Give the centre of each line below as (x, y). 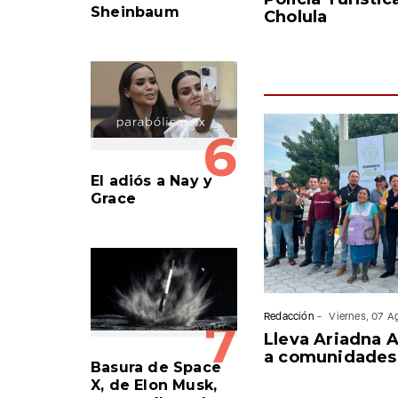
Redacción (289, 317)
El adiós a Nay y (152, 180)
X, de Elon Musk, (154, 385)
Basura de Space (156, 367)
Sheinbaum (135, 12)
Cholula (296, 16)
